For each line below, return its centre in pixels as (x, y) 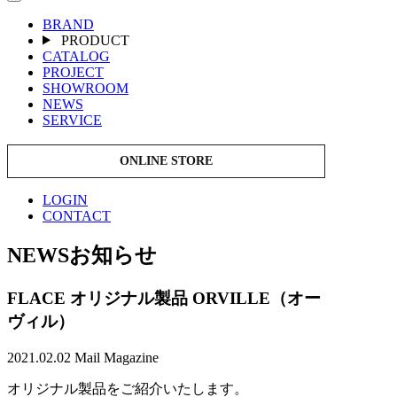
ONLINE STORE (166, 160)
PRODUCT (93, 40)
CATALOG (76, 56)
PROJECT (73, 72)
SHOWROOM (86, 88)
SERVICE (72, 120)
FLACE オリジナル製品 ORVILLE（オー (164, 299)
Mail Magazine (117, 358)
